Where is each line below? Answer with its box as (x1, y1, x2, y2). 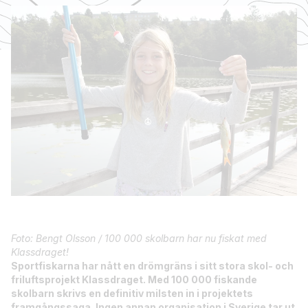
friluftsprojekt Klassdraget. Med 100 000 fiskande (11, 274, 257, 286)
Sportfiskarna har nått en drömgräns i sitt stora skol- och (11, 260, 294, 272)
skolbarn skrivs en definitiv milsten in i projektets (11, 287, 253, 300)
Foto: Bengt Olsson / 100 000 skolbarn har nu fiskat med (11, 232, 267, 245)
